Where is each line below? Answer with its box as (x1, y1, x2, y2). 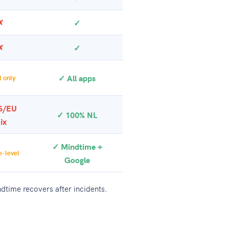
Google (64, 154, 90, 165)
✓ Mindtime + (52, 141, 102, 152)
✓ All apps (58, 72, 96, 83)
